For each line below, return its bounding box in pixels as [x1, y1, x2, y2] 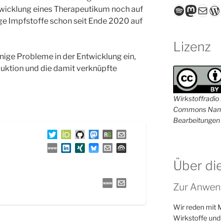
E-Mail [196, 2, 220, 17]
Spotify [172, 2, 212, 17]
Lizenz [173, 39, 211, 55]
